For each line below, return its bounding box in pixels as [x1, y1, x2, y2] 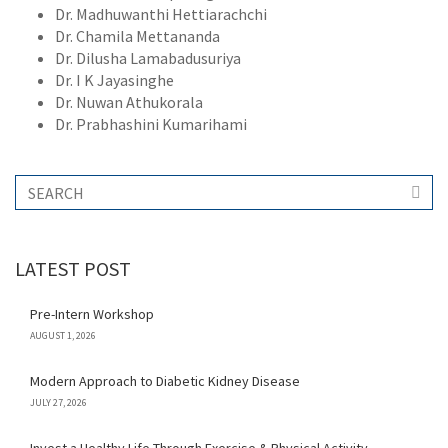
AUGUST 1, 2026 [30, 329, 96, 343]
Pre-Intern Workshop [30, 305, 154, 324]
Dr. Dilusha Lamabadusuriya [55, 48, 241, 69]
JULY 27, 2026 [30, 396, 87, 410]
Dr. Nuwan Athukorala [55, 92, 203, 113]
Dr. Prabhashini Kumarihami [55, 114, 247, 135]
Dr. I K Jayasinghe [55, 70, 174, 91]
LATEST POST [15, 256, 131, 282]
